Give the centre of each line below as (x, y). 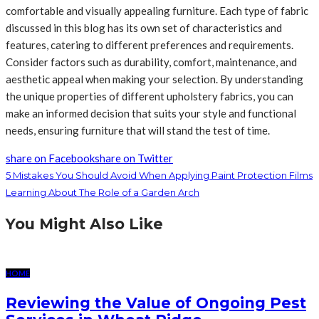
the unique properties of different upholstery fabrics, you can (150, 96)
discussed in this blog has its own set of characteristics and (144, 28)
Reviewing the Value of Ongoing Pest (156, 303)
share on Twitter (134, 158)
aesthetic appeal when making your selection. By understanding (155, 79)
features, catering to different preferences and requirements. (150, 45)
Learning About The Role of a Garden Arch (103, 193)
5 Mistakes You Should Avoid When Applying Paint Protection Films (159, 176)
